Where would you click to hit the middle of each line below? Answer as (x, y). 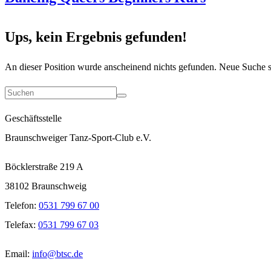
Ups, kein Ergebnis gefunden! (96, 37)
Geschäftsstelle (33, 118)
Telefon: (22, 205)
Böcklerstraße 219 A (44, 166)
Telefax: (21, 224)
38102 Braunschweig (46, 186)
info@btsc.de (57, 253)
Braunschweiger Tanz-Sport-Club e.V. (78, 137)
